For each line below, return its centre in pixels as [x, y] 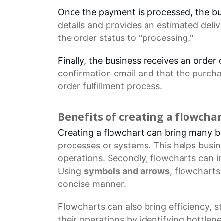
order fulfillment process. [110, 86]
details [71, 25]
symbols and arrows [127, 171]
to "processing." [159, 37]
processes [79, 145]
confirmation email [97, 73]
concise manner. [92, 184]
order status [99, 37]
